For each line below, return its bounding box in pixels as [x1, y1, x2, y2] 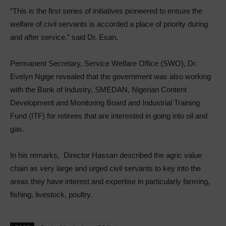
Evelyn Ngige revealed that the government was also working [10, 72, 211, 81]
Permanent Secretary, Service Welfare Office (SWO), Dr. [10, 59, 197, 68]
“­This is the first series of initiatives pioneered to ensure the [10, 7, 202, 16]
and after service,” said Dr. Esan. [10, 33, 118, 42]
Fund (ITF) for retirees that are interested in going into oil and [10, 111, 207, 121]
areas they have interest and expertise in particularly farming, [10, 177, 210, 186]
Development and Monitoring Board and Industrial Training [10, 98, 200, 107]
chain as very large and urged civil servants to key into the [10, 164, 201, 173]
